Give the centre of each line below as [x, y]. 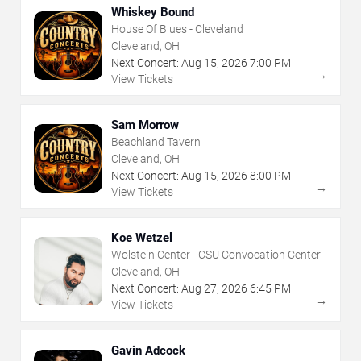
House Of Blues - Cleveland [177, 29]
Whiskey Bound [153, 12]
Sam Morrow [145, 125]
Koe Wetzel [142, 238]
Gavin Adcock [148, 351]
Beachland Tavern [156, 142]
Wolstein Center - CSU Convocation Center [216, 255]
